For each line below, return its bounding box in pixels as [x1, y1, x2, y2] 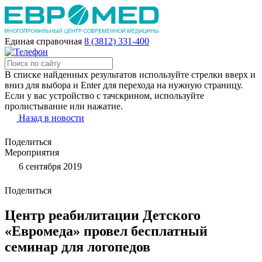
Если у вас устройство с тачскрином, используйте [5, 91, 204, 101]
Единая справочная [5, 36, 82, 46]
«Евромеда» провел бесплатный [5, 223, 208, 239]
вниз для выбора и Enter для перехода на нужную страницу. [5, 80, 243, 90]
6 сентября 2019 [16, 161, 82, 171]
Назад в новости [19, 113, 84, 123]
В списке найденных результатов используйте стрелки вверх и [5, 70, 256, 80]
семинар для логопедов [5, 239, 150, 254]
